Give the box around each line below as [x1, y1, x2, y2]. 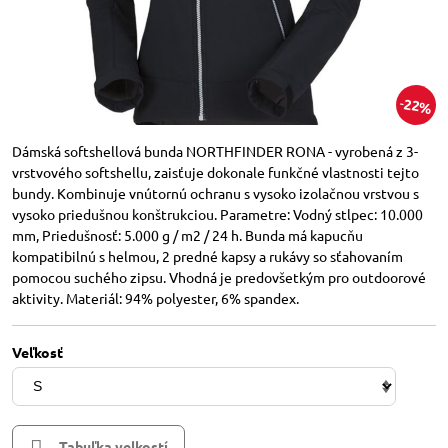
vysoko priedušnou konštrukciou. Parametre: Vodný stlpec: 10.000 [12, 205, 423, 223]
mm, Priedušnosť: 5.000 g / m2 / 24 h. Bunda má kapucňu [12, 226, 363, 244]
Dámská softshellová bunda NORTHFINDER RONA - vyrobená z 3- [12, 142, 418, 160]
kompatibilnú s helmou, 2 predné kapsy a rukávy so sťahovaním [12, 247, 403, 265]
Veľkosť [12, 343, 63, 361]
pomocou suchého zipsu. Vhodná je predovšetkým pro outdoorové [12, 268, 426, 286]
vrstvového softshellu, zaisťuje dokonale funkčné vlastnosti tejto [12, 163, 419, 181]
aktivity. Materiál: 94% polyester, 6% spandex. [12, 289, 299, 307]
